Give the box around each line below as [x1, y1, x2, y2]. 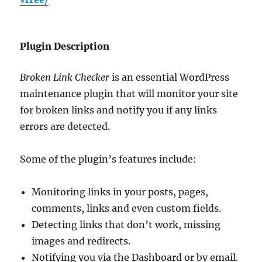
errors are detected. [20, 120, 111, 132]
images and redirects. [32, 235, 131, 247]
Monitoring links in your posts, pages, [32, 185, 209, 198]
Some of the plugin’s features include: [20, 153, 197, 165]
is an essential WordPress [109, 71, 230, 83]
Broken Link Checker [20, 71, 110, 83]
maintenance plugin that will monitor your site [20, 87, 239, 99]
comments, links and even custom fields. [32, 202, 222, 214]
